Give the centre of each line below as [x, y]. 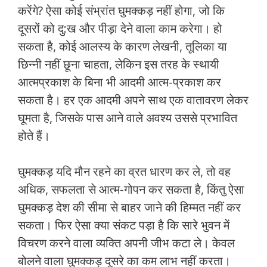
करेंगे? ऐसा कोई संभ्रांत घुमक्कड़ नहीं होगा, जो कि [121, 11]
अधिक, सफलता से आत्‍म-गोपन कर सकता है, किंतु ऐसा [131, 190]
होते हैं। [34, 136]
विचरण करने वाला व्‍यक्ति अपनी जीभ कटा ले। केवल [126, 243]
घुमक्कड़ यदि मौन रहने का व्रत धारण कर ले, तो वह [124, 172]
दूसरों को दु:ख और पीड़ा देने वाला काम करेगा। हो [120, 29]
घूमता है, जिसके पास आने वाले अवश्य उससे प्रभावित [128, 118]
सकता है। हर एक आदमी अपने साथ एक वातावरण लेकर [133, 100]
